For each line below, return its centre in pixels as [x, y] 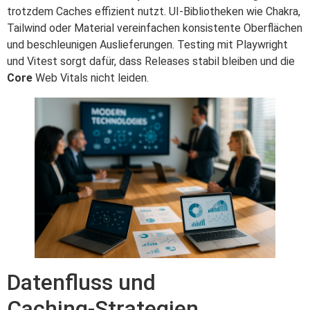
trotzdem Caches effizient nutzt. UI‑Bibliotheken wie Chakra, [154, 11]
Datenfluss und [81, 282]
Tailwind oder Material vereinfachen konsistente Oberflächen [155, 28]
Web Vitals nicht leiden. [91, 77]
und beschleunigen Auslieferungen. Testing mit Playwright [147, 44]
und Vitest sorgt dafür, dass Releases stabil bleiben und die [151, 61]
